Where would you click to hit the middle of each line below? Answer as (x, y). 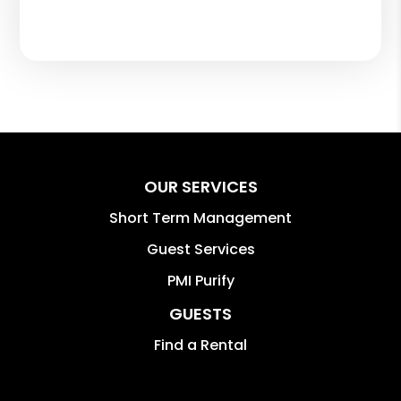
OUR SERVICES (200, 186)
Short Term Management (200, 218)
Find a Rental (200, 345)
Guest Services (200, 249)
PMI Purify (200, 280)
